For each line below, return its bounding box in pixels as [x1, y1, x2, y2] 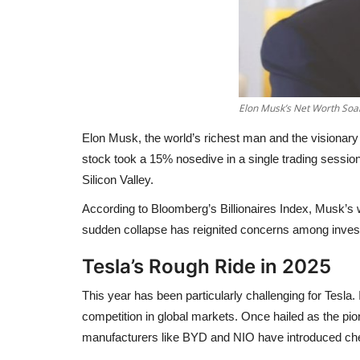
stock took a [82, 151, 149, 166]
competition [82, 309, 142, 323]
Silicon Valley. [82, 172, 153, 186]
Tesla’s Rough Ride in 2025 [82, 254, 331, 278]
